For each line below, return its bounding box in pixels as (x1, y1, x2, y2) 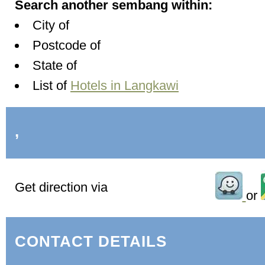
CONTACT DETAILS (15, 233, 167, 250)
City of (33, 17, 69, 33)
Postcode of (33, 37, 101, 53)
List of (33, 77, 70, 93)
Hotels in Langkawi (70, 77, 179, 93)
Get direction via (15, 179, 108, 195)
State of (33, 57, 77, 73)
